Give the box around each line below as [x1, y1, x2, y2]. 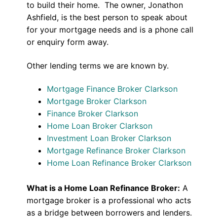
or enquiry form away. [26, 37, 109, 47]
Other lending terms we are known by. [26, 60, 169, 71]
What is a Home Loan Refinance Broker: [26, 183, 180, 193]
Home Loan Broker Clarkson [47, 121, 153, 131]
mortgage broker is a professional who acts [26, 195, 191, 206]
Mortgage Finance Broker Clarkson [47, 84, 178, 94]
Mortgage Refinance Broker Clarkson [47, 146, 186, 156]
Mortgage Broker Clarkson [47, 96, 147, 107]
